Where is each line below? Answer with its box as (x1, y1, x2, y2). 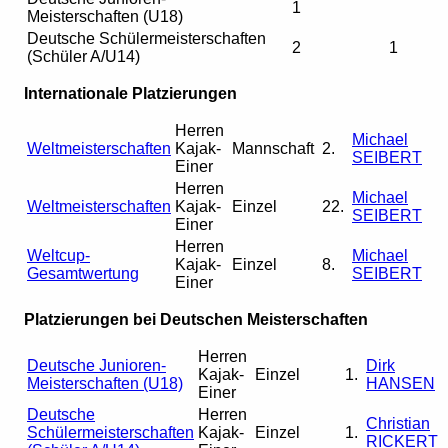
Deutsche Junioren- (27, 356, 166, 374)
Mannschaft (232, 139, 314, 157)
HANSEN (366, 374, 435, 392)
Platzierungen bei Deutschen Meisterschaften (24, 310, 368, 328)
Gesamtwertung (27, 264, 139, 282)
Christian (366, 414, 430, 432)
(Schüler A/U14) (27, 47, 140, 65)
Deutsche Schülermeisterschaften (27, 29, 266, 47)
